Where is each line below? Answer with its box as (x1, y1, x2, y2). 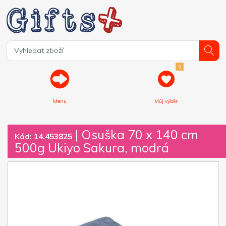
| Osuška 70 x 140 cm (72, 126, 198, 142)
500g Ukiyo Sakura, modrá (15, 139, 169, 155)
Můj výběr (154, 97, 178, 104)
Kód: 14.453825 (15, 131, 72, 141)
